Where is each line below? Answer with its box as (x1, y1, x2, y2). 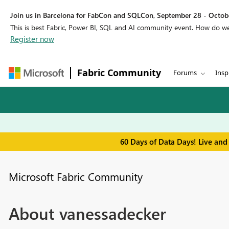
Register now (10, 34, 54, 44)
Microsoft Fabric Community (8, 169, 143, 184)
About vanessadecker (8, 201, 166, 225)
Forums (173, 68, 197, 77)
